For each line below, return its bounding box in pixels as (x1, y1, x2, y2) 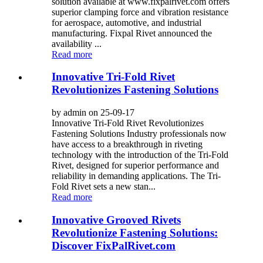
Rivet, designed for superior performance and (52, 160, 219, 170)
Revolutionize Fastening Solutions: (52, 226, 218, 239)
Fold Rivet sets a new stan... (52, 181, 156, 191)
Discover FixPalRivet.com (52, 239, 176, 252)
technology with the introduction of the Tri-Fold (52, 150, 228, 160)
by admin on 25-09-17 (52, 107, 134, 117)
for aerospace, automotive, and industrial (52, 17, 201, 28)
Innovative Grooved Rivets (52, 213, 181, 226)
